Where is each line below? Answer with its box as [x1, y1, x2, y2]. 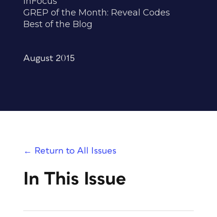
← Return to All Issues [23, 146, 116, 155]
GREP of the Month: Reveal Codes [23, 7, 170, 18]
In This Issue [23, 170, 126, 188]
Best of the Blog [23, 19, 93, 30]
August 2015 [23, 54, 75, 63]
